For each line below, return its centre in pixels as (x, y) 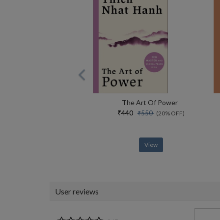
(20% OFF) (169, 113)
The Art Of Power (150, 102)
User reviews (77, 191)
